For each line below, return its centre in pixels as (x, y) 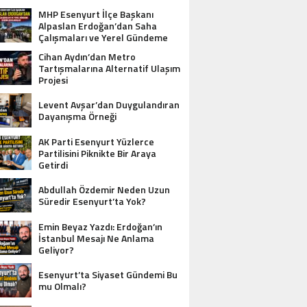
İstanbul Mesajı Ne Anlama (96, 238)
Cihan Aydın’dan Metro (87, 56)
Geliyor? (56, 249)
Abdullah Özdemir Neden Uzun (104, 189)
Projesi (53, 79)
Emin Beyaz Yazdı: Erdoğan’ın (100, 226)
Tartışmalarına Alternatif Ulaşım (109, 68)
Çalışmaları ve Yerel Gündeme (103, 37)
